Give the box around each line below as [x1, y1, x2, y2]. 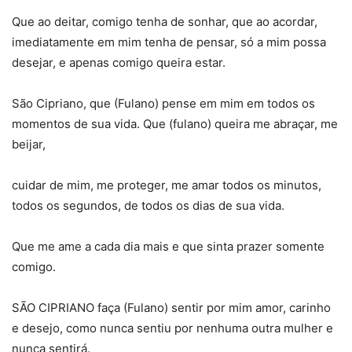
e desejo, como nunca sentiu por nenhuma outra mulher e [12, 320, 333, 335]
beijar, [12, 136, 46, 152]
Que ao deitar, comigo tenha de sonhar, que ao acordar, [12, 13, 317, 29]
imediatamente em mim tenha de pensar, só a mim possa [12, 34, 326, 49]
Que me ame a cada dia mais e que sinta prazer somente [12, 238, 324, 254]
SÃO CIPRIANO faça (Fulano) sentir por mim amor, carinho [12, 299, 331, 315]
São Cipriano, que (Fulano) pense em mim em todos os [12, 95, 315, 111]
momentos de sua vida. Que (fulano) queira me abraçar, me [12, 115, 338, 131]
